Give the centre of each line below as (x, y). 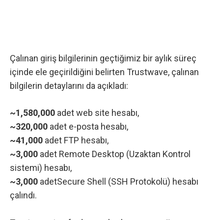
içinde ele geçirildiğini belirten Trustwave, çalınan (104, 72)
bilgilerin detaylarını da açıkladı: (69, 85)
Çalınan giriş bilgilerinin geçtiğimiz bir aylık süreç (103, 58)
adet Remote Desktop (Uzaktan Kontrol (114, 154)
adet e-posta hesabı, (88, 127)
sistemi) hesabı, (41, 168)
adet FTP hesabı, (77, 140)
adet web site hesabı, (97, 113)
